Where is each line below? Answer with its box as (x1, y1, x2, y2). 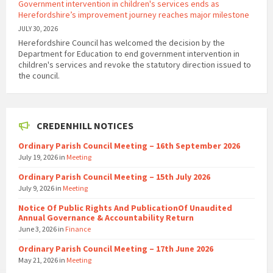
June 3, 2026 (18, 224, 58, 234)
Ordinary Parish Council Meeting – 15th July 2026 (18, 171, 210, 183)
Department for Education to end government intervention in (18, 48, 239, 60)
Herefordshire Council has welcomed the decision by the (18, 37, 225, 49)
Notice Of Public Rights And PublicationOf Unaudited (18, 202, 232, 214)
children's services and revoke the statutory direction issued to (18, 59, 251, 71)
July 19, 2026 (18, 152, 59, 162)
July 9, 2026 (18, 183, 55, 193)
